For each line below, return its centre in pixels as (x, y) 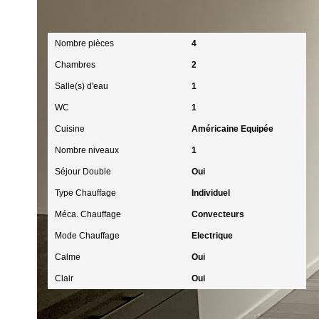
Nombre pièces (84, 43)
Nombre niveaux (87, 150)
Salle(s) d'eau (82, 86)
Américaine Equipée (232, 129)
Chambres (75, 65)
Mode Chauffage (87, 236)
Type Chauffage (85, 193)
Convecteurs (218, 214)
